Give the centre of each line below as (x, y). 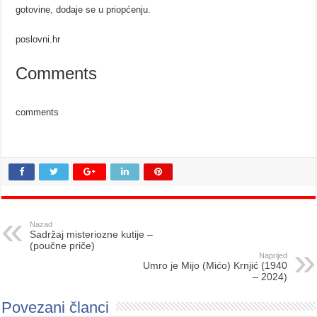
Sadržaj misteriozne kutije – (92, 235)
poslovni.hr (38, 40)
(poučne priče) (63, 246)
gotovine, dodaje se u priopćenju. (83, 10)
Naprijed (273, 256)
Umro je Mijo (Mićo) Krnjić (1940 (215, 266)
